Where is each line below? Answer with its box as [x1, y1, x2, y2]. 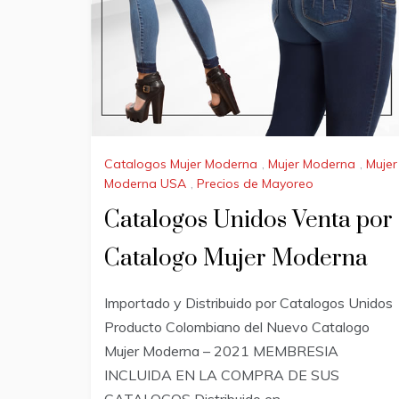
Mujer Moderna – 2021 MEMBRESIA [104, 341, 338, 360]
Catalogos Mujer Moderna [104, 156, 257, 173]
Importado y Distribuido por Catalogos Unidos [104, 293, 393, 312]
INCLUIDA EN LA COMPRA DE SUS [104, 365, 339, 384]
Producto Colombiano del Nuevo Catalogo [104, 317, 370, 336]
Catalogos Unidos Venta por [104, 205, 393, 235]
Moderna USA [104, 175, 186, 191]
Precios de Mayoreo [197, 175, 313, 191]
